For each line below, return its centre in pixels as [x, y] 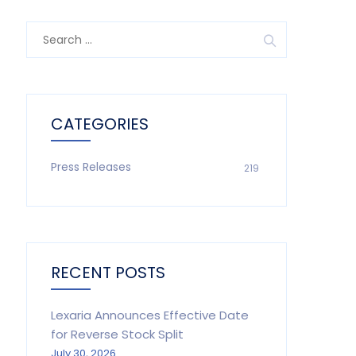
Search [48, 30]
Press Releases [91, 167]
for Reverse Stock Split [117, 334]
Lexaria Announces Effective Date [149, 315]
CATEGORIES [99, 124]
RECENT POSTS [108, 273]
